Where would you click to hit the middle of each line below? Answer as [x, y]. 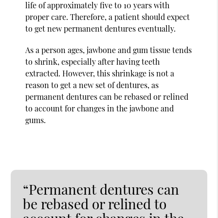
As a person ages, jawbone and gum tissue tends [109, 50]
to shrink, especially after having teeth [93, 61]
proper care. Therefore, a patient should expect [108, 17]
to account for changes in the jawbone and [100, 108]
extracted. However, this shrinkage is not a [100, 73]
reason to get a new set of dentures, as [92, 85]
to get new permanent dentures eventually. [101, 28]
